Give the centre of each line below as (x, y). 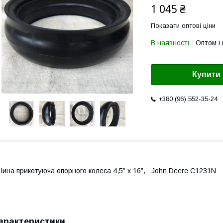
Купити (206, 75)
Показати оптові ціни (183, 26)
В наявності (170, 43)
